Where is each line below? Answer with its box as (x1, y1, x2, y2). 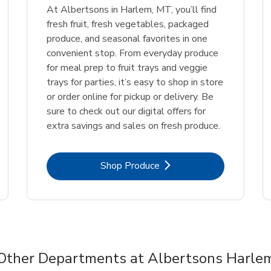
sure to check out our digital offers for (47, 105, 206, 119)
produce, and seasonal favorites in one (47, 32, 207, 46)
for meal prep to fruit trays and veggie (47, 61, 207, 75)
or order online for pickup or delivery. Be (47, 90, 214, 104)
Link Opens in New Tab (134, 158, 233, 172)
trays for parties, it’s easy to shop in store (47, 76, 223, 90)
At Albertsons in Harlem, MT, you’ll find (47, 3, 217, 17)
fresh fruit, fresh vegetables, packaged (47, 18, 209, 31)
